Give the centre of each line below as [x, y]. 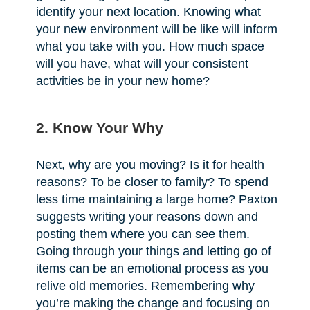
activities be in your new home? [122, 81]
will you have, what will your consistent [142, 64]
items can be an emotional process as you [152, 269]
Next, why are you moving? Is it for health [150, 165]
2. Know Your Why [99, 128]
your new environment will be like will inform [156, 29]
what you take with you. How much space [150, 47]
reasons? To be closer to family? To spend [152, 182]
